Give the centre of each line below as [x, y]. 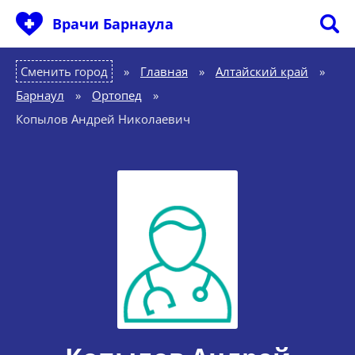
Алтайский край [262, 71]
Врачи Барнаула [113, 24]
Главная [164, 71]
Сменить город [64, 71]
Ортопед [117, 95]
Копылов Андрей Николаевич [103, 119]
